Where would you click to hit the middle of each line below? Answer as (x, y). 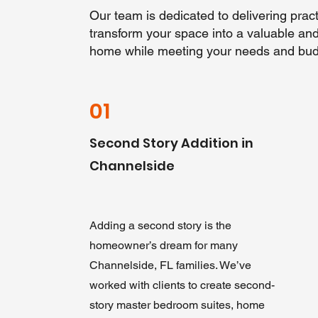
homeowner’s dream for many (163, 245)
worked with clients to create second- (182, 285)
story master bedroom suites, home (177, 305)
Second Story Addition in (171, 143)
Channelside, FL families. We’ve (170, 265)
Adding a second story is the (160, 225)
